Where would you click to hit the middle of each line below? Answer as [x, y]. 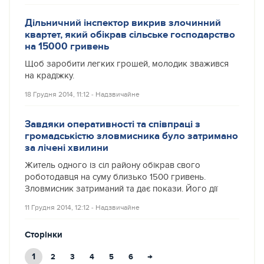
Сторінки [44, 235]
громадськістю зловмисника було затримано [131, 136]
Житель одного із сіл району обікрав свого [113, 165]
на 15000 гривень [67, 46]
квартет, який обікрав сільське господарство [130, 34]
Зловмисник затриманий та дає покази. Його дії [121, 189]
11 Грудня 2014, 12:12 [57, 207]
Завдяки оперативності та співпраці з [113, 124]
